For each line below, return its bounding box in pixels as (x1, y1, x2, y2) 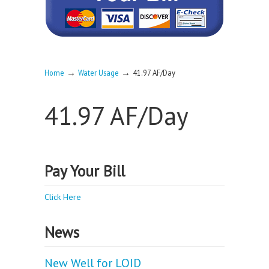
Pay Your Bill (44, 161, 125, 181)
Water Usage (78, 68, 119, 77)
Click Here (44, 192, 81, 202)
